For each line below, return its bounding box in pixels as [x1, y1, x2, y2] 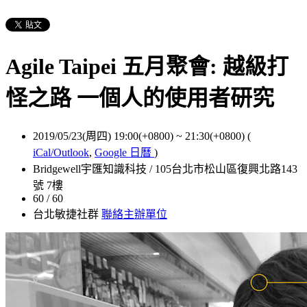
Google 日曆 [95, 146, 154, 158]
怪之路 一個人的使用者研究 [5, 86, 274, 111]
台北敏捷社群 [33, 208, 101, 220]
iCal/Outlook [33, 146, 89, 158]
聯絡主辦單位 [101, 208, 167, 220]
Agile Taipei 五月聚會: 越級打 [5, 54, 288, 79]
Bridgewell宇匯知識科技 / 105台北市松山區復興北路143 [33, 162, 297, 175]
